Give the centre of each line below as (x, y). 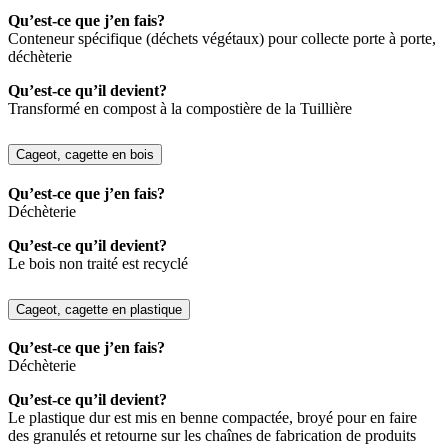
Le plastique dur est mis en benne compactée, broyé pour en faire (212, 418)
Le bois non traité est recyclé (98, 263)
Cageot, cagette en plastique (99, 309)
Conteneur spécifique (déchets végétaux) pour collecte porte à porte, (222, 38)
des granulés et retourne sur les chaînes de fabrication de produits (212, 436)
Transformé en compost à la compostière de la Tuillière (180, 108)
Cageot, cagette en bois (85, 154)
